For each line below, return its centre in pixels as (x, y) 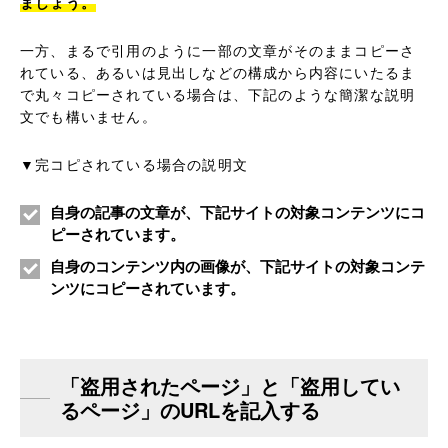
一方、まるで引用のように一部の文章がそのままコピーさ (218, 50)
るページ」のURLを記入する (190, 410)
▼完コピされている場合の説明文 (134, 164)
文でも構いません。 (88, 116)
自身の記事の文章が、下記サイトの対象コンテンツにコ (237, 212)
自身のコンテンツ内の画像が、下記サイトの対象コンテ (237, 266)
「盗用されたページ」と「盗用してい (230, 386)
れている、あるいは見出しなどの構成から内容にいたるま (218, 72)
